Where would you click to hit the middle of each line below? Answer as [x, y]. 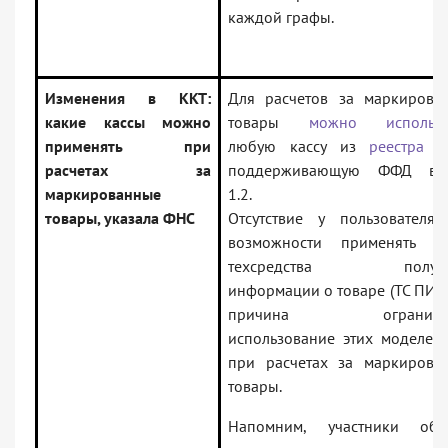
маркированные [103, 194]
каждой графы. [281, 17]
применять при [128, 146]
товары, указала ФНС [120, 218]
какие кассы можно [128, 122]
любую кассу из [299, 146]
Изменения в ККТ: [128, 98]
